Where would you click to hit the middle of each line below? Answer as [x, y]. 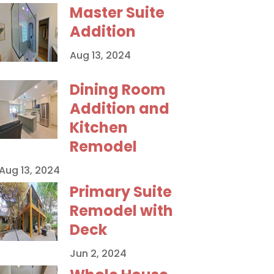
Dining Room [117, 89]
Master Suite [117, 12]
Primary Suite [120, 191]
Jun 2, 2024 [98, 253]
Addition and [119, 108]
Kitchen [98, 127]
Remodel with [121, 210]
